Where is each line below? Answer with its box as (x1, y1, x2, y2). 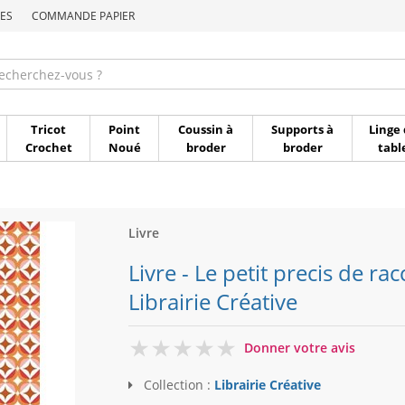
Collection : (139, 376, 214, 394)
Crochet (24, 139, 72, 155)
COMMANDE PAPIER (32, 8, 135, 24)
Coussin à (178, 121, 233, 137)
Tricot (31, 121, 66, 137)
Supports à (271, 121, 334, 137)
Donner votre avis (243, 339, 355, 356)
